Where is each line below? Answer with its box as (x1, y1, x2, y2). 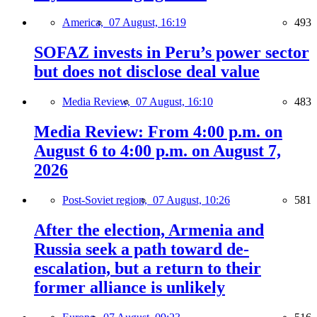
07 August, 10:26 (153, 194, 230, 207)
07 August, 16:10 (136, 96, 213, 108)
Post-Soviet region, (62, 194, 153, 207)
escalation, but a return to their (34, 259, 261, 277)
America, (62, 16, 109, 29)
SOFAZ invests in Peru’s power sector (34, 43, 309, 62)
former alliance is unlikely (34, 278, 225, 296)
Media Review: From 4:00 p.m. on (34, 122, 282, 142)
